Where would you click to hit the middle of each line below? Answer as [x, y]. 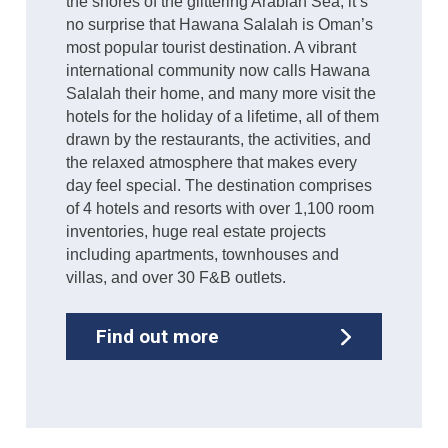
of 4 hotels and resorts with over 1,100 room [220, 209]
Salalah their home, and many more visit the [221, 94]
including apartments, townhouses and [203, 255]
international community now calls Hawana [218, 71]
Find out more [158, 337]
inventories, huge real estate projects [196, 232]
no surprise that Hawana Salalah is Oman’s [220, 25]
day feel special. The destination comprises [219, 186]
